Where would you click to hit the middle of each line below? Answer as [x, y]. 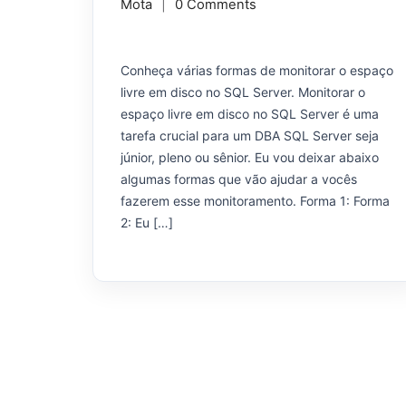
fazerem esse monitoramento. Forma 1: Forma [255, 201]
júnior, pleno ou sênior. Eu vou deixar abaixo [250, 158]
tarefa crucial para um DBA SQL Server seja [250, 136]
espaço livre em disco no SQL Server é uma [250, 114]
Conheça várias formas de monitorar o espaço [257, 71]
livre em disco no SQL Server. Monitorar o [243, 92]
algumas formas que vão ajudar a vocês [239, 179]
